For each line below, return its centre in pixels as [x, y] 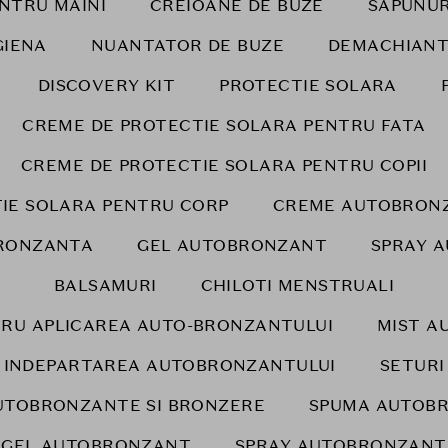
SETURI [412, 365]
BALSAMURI [105, 285]
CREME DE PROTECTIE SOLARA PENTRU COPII [224, 165]
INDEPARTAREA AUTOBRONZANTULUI [169, 365]
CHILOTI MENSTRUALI [297, 285]
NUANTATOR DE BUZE [187, 45]
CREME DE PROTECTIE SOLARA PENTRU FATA [224, 125]
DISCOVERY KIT [106, 85]
